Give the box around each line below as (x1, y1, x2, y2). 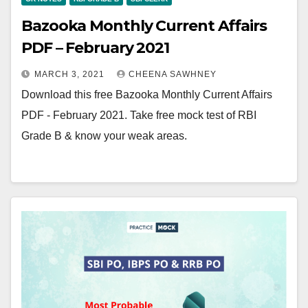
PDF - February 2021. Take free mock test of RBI (21, 109, 256, 122)
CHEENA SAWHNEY (129, 69, 217, 80)
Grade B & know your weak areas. (21, 130, 187, 142)
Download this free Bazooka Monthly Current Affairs (21, 89, 272, 101)
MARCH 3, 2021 (34, 69, 107, 80)
